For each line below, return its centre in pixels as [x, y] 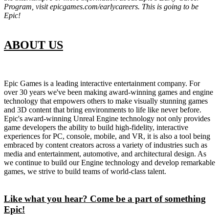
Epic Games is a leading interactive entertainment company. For [102, 83]
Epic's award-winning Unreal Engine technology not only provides [107, 118]
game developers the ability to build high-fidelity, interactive [96, 127]
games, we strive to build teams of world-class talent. [85, 171]
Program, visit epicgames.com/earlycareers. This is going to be [101, 6]
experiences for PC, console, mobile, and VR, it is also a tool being [107, 136]
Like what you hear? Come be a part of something [105, 199]
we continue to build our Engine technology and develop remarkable [109, 162]
